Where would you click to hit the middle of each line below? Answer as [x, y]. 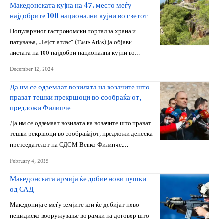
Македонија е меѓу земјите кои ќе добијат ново [75, 205]
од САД [22, 189]
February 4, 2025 [29, 161]
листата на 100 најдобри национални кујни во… [75, 53]
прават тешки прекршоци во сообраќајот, [76, 97]
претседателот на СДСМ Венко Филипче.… [69, 145]
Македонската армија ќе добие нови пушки [78, 179]
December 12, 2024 [32, 69]
